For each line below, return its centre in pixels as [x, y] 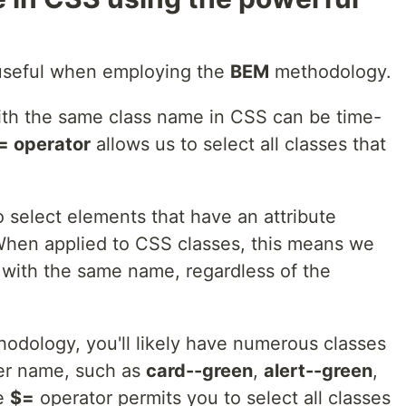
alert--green [318, 371]
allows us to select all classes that [238, 145]
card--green [199, 371]
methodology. [330, 72]
